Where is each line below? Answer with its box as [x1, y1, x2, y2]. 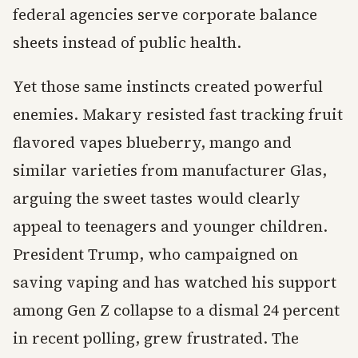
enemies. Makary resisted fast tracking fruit [13, 104, 343, 125]
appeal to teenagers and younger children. [13, 216, 328, 237]
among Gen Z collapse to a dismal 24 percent [13, 300, 340, 321]
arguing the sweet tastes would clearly [13, 188, 300, 209]
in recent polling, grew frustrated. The [13, 328, 299, 349]
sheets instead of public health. [13, 32, 241, 54]
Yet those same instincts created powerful [13, 76, 323, 97]
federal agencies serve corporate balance [13, 4, 317, 26]
